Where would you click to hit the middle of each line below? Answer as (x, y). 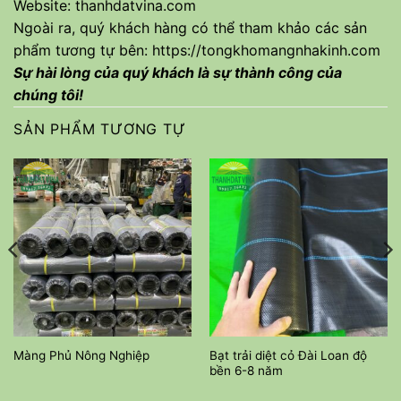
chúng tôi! (48, 94)
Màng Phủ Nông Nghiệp (81, 356)
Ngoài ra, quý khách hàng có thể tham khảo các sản (190, 27)
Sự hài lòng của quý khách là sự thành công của (178, 72)
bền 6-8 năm (246, 370)
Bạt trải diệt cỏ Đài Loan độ (288, 355)
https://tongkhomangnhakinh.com (266, 50)
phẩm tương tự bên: (83, 50)
